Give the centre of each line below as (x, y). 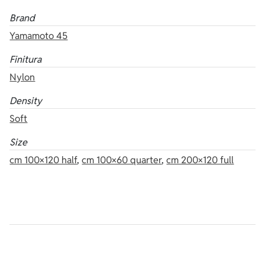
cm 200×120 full (200, 160)
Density (26, 101)
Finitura (26, 59)
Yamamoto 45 (39, 35)
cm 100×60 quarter (122, 160)
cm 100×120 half (43, 160)
